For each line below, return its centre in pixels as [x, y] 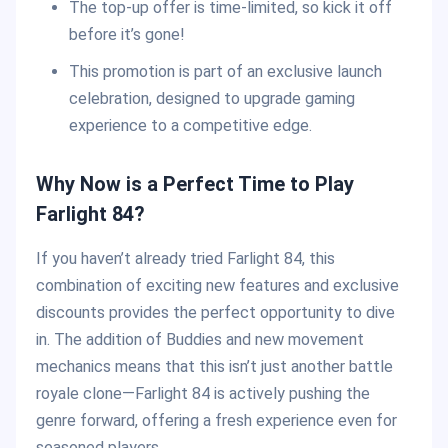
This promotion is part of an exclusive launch [225, 72]
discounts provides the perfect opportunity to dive [215, 313]
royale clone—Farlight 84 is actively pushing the [203, 394]
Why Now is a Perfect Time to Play [195, 184]
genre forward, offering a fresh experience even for [216, 421]
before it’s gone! [126, 35]
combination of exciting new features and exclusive [217, 286]
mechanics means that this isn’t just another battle [214, 367]
